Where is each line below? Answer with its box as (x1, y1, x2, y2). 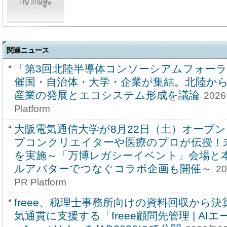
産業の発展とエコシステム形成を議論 (14, 89, 200, 101)
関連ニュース (7, 46, 49, 55)
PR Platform (14, 176, 66, 187)
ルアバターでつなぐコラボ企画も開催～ (14, 162, 212, 175)
